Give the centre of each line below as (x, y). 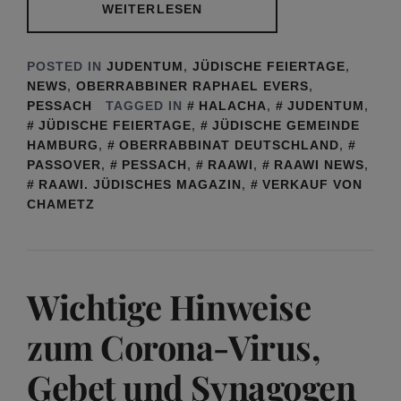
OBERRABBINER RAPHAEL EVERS (192, 85)
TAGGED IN (146, 105)
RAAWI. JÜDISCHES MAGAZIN (140, 184)
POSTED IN (67, 66)
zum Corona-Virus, (174, 346)
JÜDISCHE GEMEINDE (286, 125)
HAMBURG (63, 145)
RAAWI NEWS (319, 164)
